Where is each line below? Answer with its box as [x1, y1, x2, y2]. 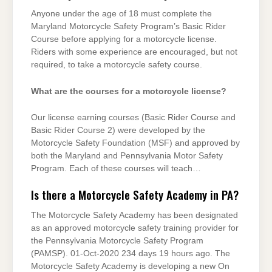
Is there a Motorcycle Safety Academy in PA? [31, 186, 239, 204]
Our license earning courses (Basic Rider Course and [31, 112, 236, 122]
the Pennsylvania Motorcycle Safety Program [31, 236, 203, 246]
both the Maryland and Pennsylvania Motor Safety [31, 151, 223, 160]
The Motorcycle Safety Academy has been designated [31, 211, 238, 220]
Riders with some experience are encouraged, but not [31, 47, 237, 57]
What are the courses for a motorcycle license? [31, 86, 226, 96]
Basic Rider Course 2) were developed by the [31, 125, 205, 135]
